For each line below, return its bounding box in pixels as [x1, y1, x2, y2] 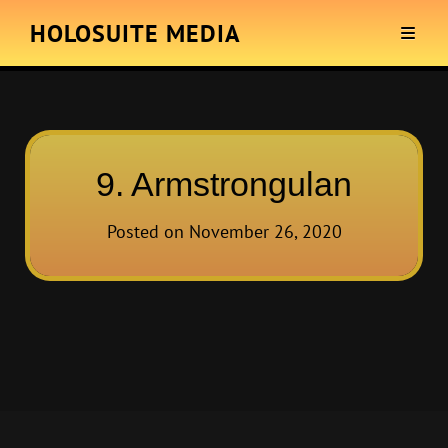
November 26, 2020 [188, 220, 342, 243]
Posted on [106, 220, 189, 243]
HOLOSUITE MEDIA [30, 17, 241, 49]
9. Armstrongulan [96, 165, 352, 203]
